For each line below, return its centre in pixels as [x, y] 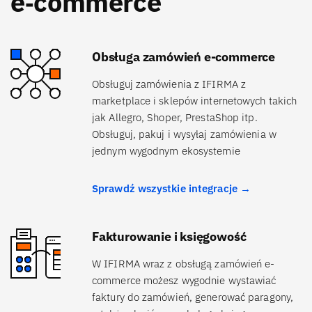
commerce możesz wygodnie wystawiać [184, 281]
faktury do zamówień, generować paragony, [193, 297]
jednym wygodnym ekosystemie [166, 151]
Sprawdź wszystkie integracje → [171, 189]
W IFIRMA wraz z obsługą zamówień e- [184, 264]
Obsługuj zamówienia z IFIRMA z [169, 84]
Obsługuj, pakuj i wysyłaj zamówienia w [184, 134]
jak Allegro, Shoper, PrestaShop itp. [175, 118]
